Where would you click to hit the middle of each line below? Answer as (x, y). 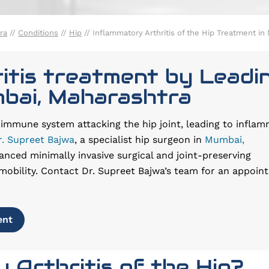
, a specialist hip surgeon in (140, 140)
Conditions (38, 33)
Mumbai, (225, 140)
